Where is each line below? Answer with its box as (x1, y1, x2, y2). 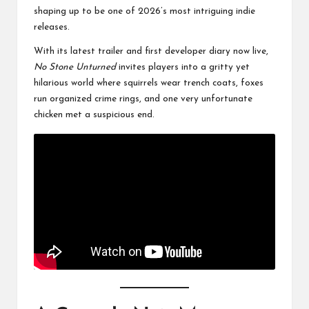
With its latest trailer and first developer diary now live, (34, 46, 268, 56)
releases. (34, 22, 70, 32)
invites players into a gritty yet (116, 62, 250, 72)
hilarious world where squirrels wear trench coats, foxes (34, 78, 263, 88)
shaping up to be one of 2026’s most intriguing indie (34, 6, 255, 16)
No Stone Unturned (34, 62, 116, 72)
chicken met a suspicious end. (34, 110, 154, 119)
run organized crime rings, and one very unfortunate (34, 94, 252, 103)
